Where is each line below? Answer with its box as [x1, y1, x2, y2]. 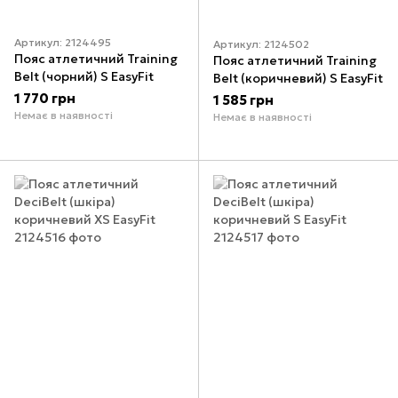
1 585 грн [213, 91, 274, 108]
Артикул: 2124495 [14, 36, 111, 50]
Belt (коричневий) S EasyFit [213, 69, 383, 86]
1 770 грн [14, 90, 76, 107]
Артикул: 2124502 [213, 36, 309, 51]
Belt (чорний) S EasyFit [14, 68, 154, 85]
